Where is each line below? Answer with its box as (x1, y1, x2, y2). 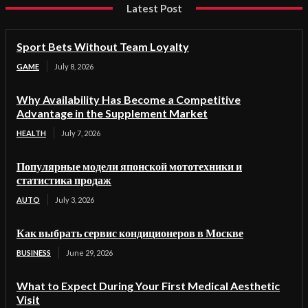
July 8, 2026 (54, 61, 93, 71)
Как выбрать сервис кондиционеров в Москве (16, 225, 243, 239)
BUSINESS (16, 247, 51, 257)
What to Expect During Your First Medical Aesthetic (16, 278, 280, 292)
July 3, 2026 (55, 195, 94, 204)
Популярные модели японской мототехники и (16, 159, 242, 173)
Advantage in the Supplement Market (16, 106, 208, 120)
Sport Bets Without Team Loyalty (16, 39, 189, 53)
